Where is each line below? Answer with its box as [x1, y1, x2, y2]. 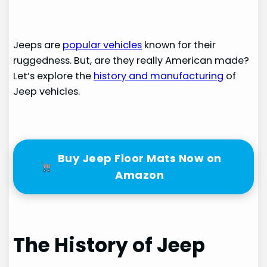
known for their [142, 38, 216, 52]
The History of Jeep [13, 231, 206, 259]
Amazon [115, 167, 164, 182]
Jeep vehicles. [13, 85, 80, 99]
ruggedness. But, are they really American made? [13, 54, 250, 68]
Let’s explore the [13, 69, 94, 83]
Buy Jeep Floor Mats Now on [57, 150, 222, 166]
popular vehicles [63, 38, 142, 52]
